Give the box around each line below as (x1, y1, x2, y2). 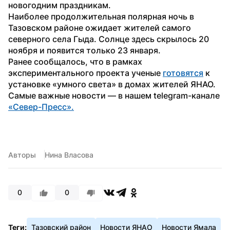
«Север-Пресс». (8, 101, 74, 112)
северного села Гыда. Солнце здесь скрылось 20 (8, 33, 209, 44)
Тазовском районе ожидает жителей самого (8, 22, 191, 33)
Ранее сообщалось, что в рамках (8, 56, 142, 67)
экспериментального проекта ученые (8, 67, 163, 78)
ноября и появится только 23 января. (8, 45, 161, 55)
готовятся (163, 67, 203, 78)
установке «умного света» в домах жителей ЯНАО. (8, 79, 216, 89)
